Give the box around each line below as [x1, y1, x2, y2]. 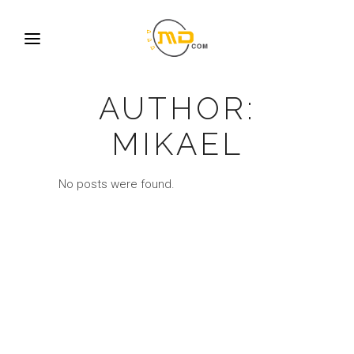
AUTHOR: [98, 90, 256, 126]
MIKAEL [111, 126, 243, 162]
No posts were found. [58, 177, 175, 191]
